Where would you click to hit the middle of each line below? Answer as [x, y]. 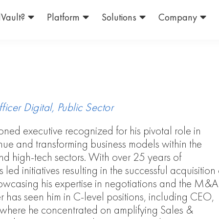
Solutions [119, 17]
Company [178, 17]
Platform [64, 17]
